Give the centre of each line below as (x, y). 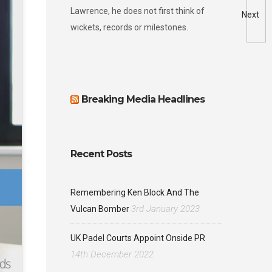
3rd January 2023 (165, 209)
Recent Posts (101, 154)
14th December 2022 (112, 254)
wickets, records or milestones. (129, 27)
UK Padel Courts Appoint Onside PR (138, 238)
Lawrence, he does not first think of (138, 11)
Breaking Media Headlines (143, 99)
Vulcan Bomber (100, 209)
